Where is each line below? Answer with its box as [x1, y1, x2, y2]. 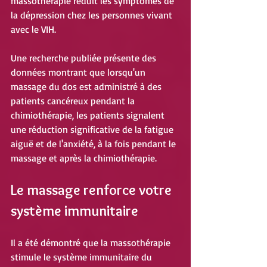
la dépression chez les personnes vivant [11, 9, 175, 21]
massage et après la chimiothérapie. [11, 152, 157, 164]
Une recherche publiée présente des [11, 52, 159, 64]
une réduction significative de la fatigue [11, 123, 176, 136]
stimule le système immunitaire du [11, 251, 154, 263]
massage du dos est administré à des [11, 80, 164, 93]
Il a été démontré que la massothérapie [11, 237, 173, 249]
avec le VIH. [11, 23, 56, 36]
